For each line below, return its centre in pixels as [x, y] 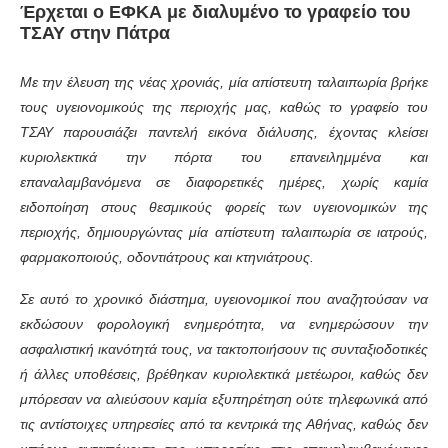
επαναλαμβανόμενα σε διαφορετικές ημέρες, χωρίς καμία [224, 182]
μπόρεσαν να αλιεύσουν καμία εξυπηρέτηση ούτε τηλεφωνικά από [224, 399]
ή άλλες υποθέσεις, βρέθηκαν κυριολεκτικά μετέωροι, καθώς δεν [224, 374]
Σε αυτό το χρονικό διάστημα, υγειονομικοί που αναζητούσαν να [224, 299]
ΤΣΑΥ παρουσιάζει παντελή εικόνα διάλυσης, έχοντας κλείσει [224, 132]
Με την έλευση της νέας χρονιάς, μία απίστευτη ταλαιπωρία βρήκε [224, 82]
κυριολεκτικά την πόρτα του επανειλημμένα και [224, 157]
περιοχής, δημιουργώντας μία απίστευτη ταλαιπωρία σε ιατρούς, [224, 232]
